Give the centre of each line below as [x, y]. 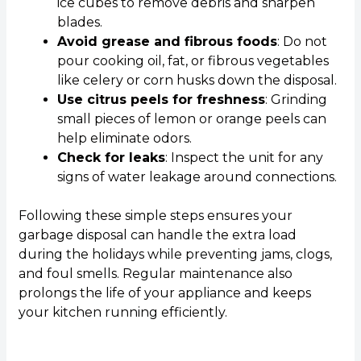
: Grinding [296, 100]
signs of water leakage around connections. [197, 177]
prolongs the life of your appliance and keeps [164, 293]
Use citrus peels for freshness [161, 100]
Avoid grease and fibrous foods [167, 41]
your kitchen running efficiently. [122, 312]
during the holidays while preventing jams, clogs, [175, 254]
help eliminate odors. [124, 138]
